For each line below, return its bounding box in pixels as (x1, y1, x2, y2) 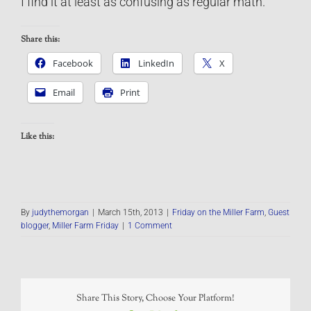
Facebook (53, 56, 93, 69)
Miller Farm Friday (52, 221, 119, 231)
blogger (21, 221, 49, 231)
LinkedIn (138, 56, 174, 69)
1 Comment (128, 221, 172, 231)
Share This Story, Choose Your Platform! (76, 292, 235, 305)
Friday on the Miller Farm (172, 208, 264, 218)
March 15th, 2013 (98, 208, 163, 218)
